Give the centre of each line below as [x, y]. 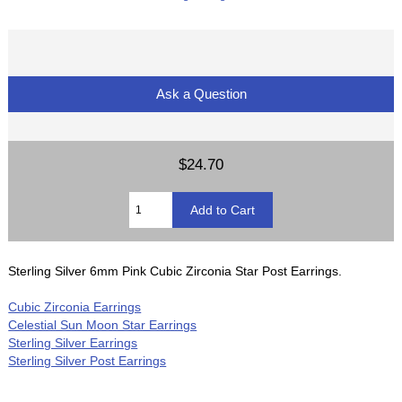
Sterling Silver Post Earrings [87, 360]
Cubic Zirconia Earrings [75, 306]
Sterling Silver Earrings [73, 342]
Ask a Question [201, 93]
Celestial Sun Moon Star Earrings [103, 324]
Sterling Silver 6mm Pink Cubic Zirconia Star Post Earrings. [175, 271]
